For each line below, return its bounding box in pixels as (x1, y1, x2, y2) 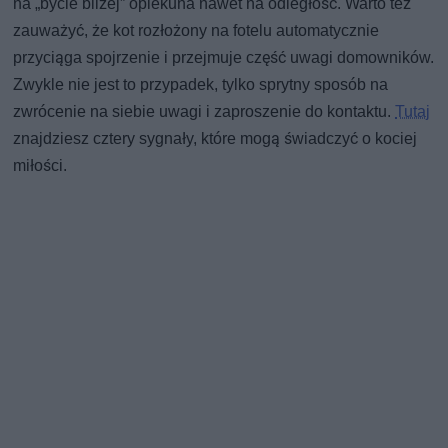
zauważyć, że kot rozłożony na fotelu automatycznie (13, 21, 380, 41)
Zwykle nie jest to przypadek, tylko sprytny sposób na (13, 75, 389, 95)
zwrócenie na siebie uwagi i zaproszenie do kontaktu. (13, 102, 396, 122)
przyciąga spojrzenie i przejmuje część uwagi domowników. (13, 48, 435, 68)
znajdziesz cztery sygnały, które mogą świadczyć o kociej (13, 129, 418, 149)
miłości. (13, 156, 68, 176)
